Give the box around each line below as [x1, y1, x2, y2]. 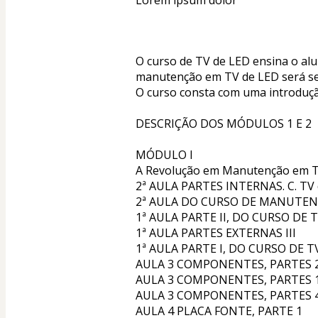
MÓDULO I [136, 147, 193, 163]
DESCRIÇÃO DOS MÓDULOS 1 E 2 [136, 116, 312, 132]
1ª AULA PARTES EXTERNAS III [136, 225, 296, 241]
